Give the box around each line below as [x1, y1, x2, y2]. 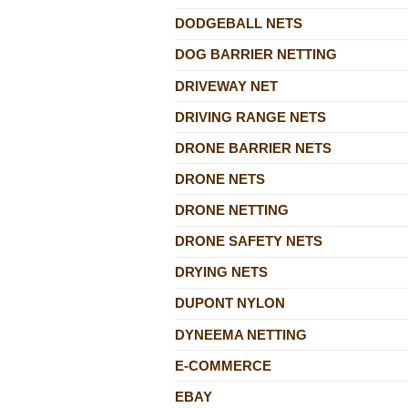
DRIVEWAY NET [175, 77, 278, 94]
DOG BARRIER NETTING [175, 46, 337, 63]
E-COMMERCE [175, 357, 271, 373]
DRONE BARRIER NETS [175, 139, 331, 156]
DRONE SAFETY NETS [175, 233, 322, 250]
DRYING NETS [175, 264, 268, 280]
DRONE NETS [175, 170, 265, 187]
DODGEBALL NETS [175, 15, 302, 32]
